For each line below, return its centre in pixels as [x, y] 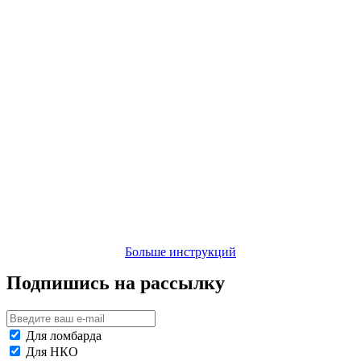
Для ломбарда [64, 336]
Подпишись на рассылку [116, 283]
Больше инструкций [180, 252]
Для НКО [52, 352]
